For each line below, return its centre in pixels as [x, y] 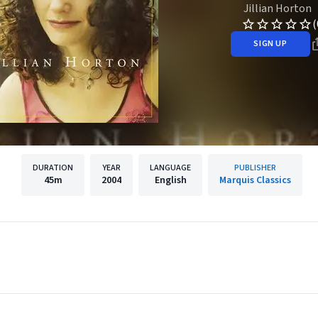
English [170, 180]
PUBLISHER [255, 168]
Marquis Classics [255, 180]
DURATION [53, 168]
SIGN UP [270, 43]
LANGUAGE [170, 168]
